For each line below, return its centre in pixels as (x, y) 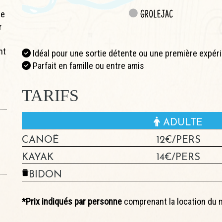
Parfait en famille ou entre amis (87, 65)
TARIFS (50, 95)
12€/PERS (178, 140)
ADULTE (181, 123)
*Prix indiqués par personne (72, 201)
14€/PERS (178, 157)
